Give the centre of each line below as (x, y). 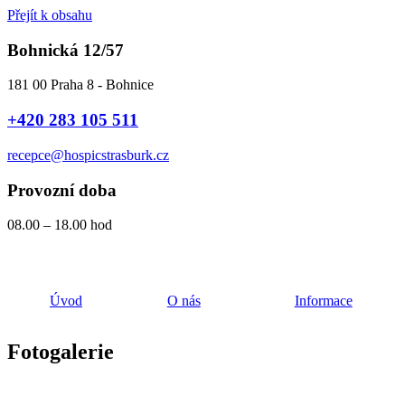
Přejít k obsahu (50, 15)
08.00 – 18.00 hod (60, 225)
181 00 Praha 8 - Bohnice (80, 85)
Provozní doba (62, 190)
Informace (323, 301)
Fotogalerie (61, 352)
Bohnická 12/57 (66, 50)
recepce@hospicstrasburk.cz (88, 155)
